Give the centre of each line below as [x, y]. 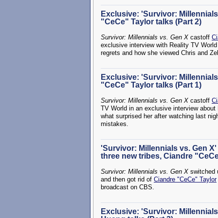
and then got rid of [127, 179]
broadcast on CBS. [127, 187]
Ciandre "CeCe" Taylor [185, 179]
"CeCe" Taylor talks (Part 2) [151, 22]
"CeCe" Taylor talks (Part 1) [151, 85]
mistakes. [115, 124]
